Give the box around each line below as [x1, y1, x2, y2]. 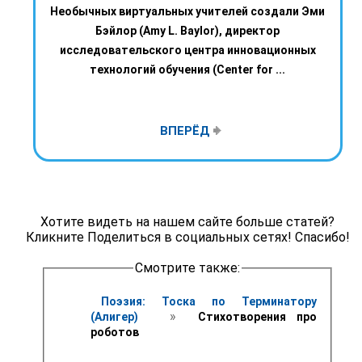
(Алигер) [90, 309, 148, 323]
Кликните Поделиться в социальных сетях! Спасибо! [25, 229, 350, 246]
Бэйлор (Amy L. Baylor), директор [95, 24, 280, 38]
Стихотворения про [187, 309, 317, 323]
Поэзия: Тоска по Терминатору [100, 294, 317, 308]
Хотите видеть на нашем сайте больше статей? [40, 214, 335, 230]
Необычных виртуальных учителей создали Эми [50, 5, 325, 19]
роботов [90, 325, 139, 339]
